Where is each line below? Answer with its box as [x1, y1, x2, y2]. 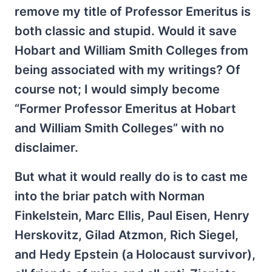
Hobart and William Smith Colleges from [15, 42, 248, 58]
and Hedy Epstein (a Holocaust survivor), [15, 246, 256, 262]
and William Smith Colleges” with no [15, 120, 224, 135]
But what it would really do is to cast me [15, 169, 248, 184]
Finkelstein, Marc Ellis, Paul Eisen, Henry [15, 208, 250, 223]
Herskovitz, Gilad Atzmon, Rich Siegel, [15, 227, 239, 242]
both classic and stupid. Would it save [15, 23, 237, 38]
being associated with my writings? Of [15, 62, 240, 77]
